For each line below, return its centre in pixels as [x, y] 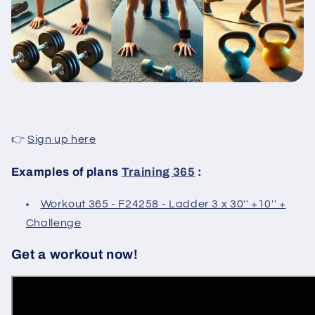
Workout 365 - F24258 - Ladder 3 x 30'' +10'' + [163, 204]
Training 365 [158, 172]
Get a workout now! [75, 254]
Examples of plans [65, 172]
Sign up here [62, 139]
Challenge [53, 223]
